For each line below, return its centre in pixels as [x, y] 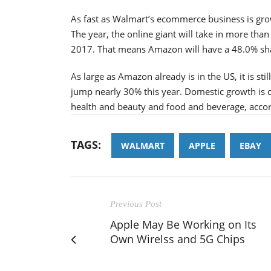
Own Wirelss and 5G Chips [178, 239]
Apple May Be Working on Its [183, 224]
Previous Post [136, 204]
